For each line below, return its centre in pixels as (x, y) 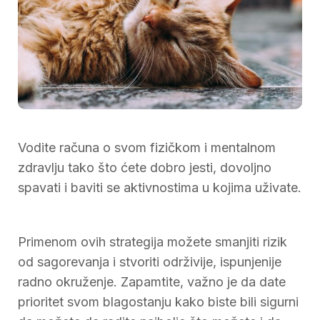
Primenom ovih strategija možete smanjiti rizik (152, 241)
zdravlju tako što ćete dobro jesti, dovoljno (145, 167)
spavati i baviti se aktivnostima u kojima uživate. (160, 187)
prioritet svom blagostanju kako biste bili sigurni (158, 301)
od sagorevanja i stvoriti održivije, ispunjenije (150, 261)
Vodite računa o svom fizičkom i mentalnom (147, 147)
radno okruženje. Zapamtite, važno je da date (152, 281)
